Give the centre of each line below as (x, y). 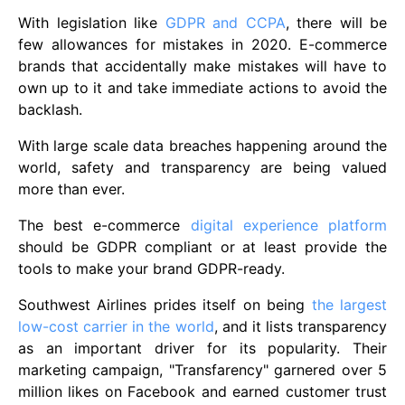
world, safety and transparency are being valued (202, 167)
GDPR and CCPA (225, 22)
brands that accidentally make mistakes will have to (202, 66)
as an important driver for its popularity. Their (202, 348)
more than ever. (71, 188)
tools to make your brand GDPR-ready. (151, 268)
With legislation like (92, 22)
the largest (349, 304)
